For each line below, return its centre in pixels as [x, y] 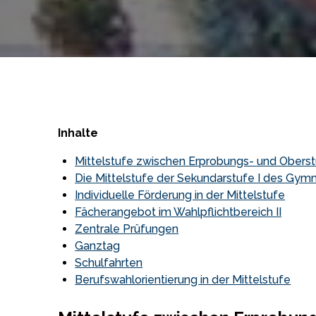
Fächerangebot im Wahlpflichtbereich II [178, 212]
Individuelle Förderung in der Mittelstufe [180, 195]
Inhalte [78, 133]
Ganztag [98, 245]
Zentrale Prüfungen [127, 229]
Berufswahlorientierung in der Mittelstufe [183, 279]
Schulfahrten [109, 262]
